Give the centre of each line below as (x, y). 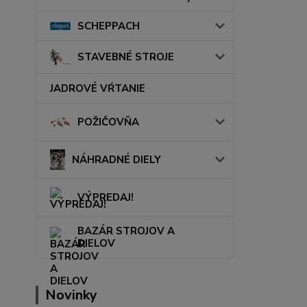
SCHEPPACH (109, 26)
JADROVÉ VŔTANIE (98, 88)
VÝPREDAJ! (106, 197)
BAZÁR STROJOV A (126, 231)
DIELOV (96, 243)
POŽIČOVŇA (108, 122)
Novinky (71, 295)
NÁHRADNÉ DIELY (116, 159)
